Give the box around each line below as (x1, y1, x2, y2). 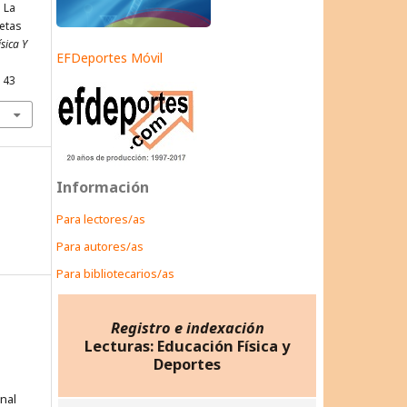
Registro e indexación (110, 317, 264, 338)
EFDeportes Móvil (56, 49, 163, 67)
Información (56, 177, 149, 198)
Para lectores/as (56, 211, 145, 228)
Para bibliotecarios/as (56, 265, 174, 283)
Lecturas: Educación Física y (84, 335, 290, 356)
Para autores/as (56, 238, 144, 255)
